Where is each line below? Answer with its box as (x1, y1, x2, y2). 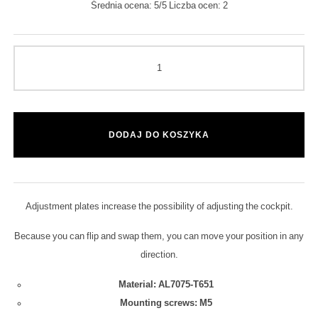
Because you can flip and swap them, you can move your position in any (14, 231, 304, 241)
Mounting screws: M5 (120, 297, 212, 307)
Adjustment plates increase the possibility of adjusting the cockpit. (25, 201, 293, 211)
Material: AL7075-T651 (119, 279, 214, 289)
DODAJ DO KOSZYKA (109, 130, 209, 139)
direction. (140, 249, 178, 259)
